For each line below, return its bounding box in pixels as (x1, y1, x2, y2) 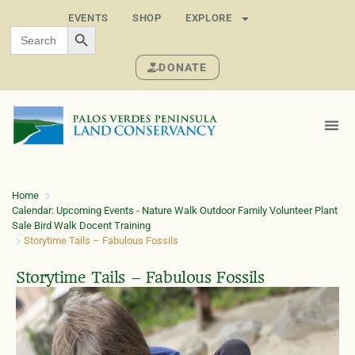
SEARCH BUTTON (67, 18, 174, 32)
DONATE (158, 61, 208, 74)
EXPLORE (185, 12, 232, 24)
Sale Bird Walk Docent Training (12, 219, 151, 232)
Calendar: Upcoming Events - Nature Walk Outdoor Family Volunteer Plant (12, 204, 338, 217)
